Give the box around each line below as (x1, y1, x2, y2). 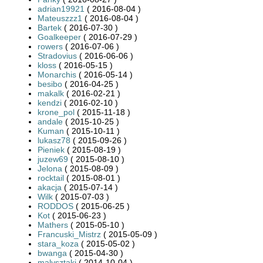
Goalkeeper (38, 32, 81, 42)
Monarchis (38, 69, 76, 79)
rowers (38, 41, 63, 51)
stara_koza (38, 238, 79, 248)
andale (38, 116, 63, 126)
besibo (38, 79, 62, 89)
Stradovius (38, 50, 77, 60)
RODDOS (38, 201, 73, 211)
